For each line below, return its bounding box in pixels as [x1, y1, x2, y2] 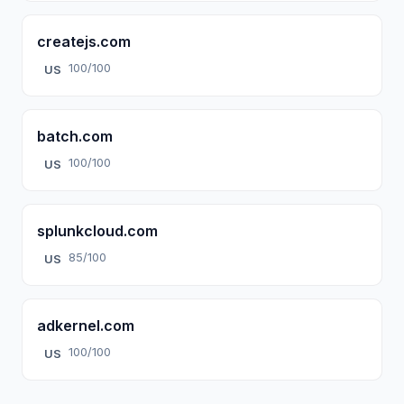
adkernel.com [37, 316, 134, 335]
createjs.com [37, 32, 131, 50]
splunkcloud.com [37, 221, 158, 240]
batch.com [37, 126, 113, 145]
